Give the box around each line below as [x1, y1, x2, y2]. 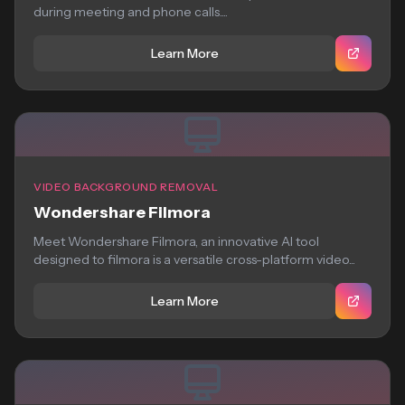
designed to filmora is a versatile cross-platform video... [33, 251, 355, 268]
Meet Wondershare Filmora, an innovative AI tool [33, 233, 319, 250]
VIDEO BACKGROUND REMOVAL [33, 180, 219, 193]
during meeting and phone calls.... [33, 4, 228, 20]
